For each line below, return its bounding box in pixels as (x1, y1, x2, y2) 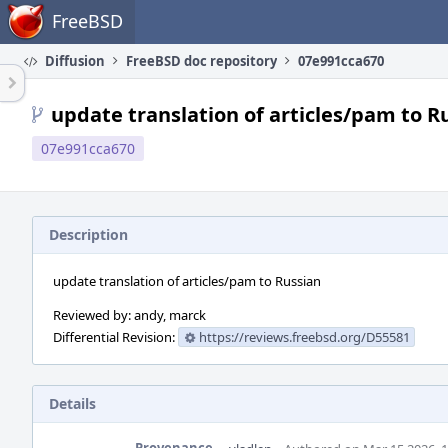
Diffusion (42, 52, 105, 70)
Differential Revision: (53, 328, 178, 346)
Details (49, 394, 96, 413)
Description (49, 225, 128, 244)
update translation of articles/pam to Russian (53, 272, 321, 290)
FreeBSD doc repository (126, 52, 277, 70)
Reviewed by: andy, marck (53, 306, 206, 324)
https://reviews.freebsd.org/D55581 (199, 328, 410, 346)
